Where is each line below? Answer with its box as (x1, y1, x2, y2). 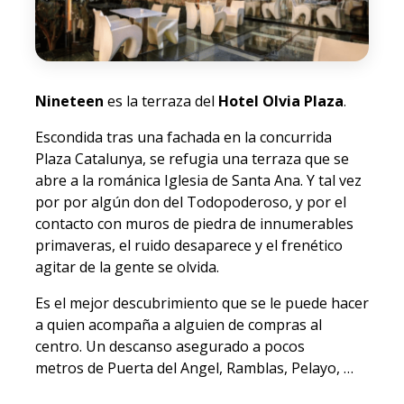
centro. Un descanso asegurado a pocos (35, 335, 305, 356)
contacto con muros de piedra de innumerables (35, 213, 353, 234)
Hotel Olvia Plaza (218, 90, 344, 111)
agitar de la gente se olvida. (35, 256, 219, 277)
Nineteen (35, 90, 104, 111)
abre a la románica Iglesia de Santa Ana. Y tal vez (35, 170, 362, 190)
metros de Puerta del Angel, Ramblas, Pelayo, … (35, 357, 353, 378)
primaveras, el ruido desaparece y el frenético (35, 234, 343, 255)
